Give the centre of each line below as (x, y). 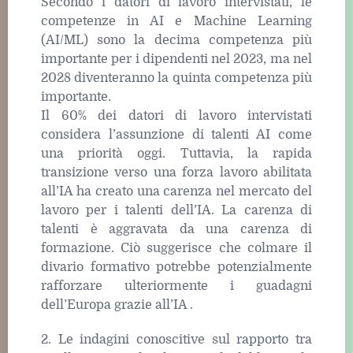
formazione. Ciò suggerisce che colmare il (176, 248)
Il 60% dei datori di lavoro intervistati (176, 115)
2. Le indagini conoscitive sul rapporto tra (176, 340)
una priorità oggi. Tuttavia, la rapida (176, 153)
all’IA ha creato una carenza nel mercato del (176, 191)
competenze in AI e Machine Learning (176, 21)
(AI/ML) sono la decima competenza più (176, 40)
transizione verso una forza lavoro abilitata (176, 172)
